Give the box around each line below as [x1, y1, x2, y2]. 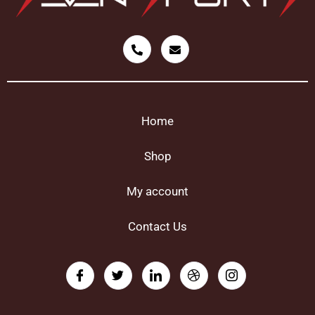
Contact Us [128, 219, 187, 233]
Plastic [55, 12, 83, 23]
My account [127, 184, 188, 198]
